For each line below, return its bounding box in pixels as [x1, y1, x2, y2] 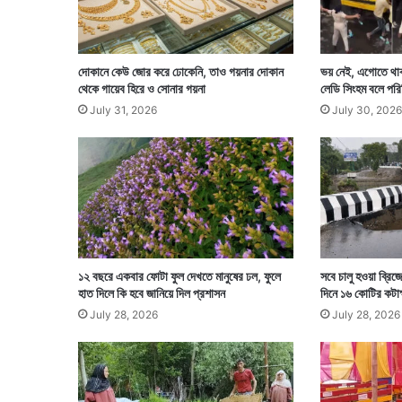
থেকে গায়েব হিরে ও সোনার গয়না [78, 81, 205, 96]
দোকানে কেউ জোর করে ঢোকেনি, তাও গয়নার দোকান [78, 64, 284, 79]
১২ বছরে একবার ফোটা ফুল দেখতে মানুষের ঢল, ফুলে [78, 268, 281, 284]
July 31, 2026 [90, 103, 157, 117]
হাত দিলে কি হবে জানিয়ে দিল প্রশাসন [78, 285, 225, 301]
